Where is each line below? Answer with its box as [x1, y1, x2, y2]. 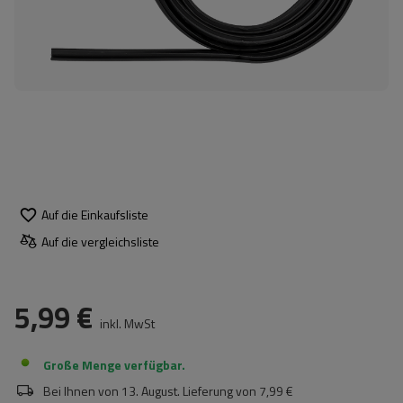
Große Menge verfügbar [43, 355, 182, 374]
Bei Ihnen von [43, 381, 119, 400]
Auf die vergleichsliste [41, 231, 159, 251]
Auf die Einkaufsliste [41, 204, 148, 224]
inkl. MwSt [97, 314, 155, 333]
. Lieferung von [177, 381, 256, 400]
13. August [121, 381, 177, 400]
